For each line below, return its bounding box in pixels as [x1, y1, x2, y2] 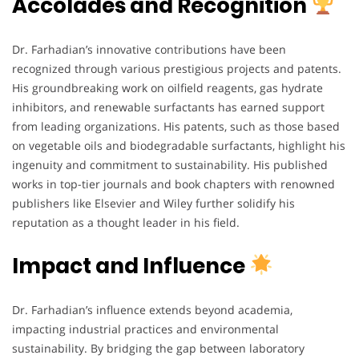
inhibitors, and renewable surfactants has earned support [12, 99, 325, 115]
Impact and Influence [12, 251, 249, 280]
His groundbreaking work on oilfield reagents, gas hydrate [12, 79, 323, 95]
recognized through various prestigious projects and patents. [12, 60, 341, 76]
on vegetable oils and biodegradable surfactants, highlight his [12, 137, 345, 153]
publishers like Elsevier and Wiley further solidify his [12, 195, 295, 211]
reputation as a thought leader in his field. [12, 214, 240, 230]
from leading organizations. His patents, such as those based [12, 118, 340, 134]
